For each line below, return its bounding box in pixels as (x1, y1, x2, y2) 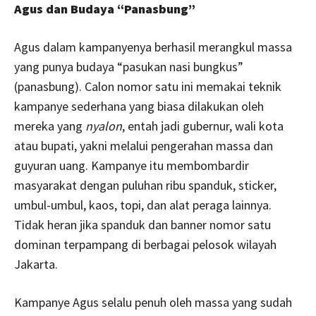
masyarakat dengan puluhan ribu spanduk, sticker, (14, 176, 276, 193)
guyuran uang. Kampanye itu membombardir (14, 157, 249, 174)
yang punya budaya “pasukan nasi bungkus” (14, 58, 243, 75)
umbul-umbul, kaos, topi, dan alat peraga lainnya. (14, 196, 272, 213)
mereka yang (14, 117, 85, 134)
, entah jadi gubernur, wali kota (122, 117, 284, 134)
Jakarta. (14, 255, 58, 272)
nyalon (85, 117, 122, 134)
